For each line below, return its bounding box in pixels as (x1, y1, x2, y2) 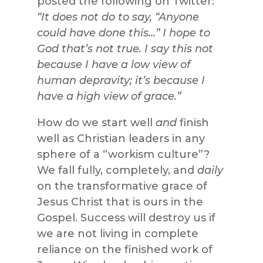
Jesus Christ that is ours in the (36, 195, 203, 209)
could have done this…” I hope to (36, 26, 210, 40)
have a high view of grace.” (36, 90, 181, 103)
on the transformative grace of (36, 180, 207, 193)
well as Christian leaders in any (36, 132, 205, 146)
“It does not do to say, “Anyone (36, 11, 199, 24)
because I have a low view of (36, 58, 190, 72)
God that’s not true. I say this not (36, 42, 213, 56)
